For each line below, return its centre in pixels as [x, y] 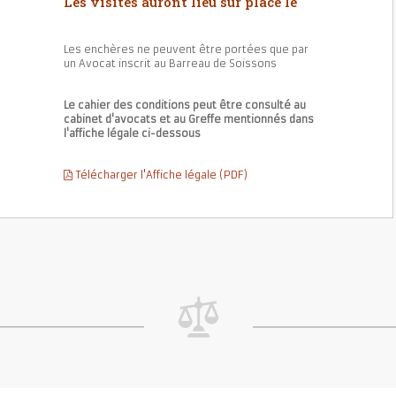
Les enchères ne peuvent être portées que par [187, 50]
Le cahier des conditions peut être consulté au [185, 106]
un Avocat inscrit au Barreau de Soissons [171, 64]
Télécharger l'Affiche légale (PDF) [160, 175]
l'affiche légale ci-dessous [133, 134]
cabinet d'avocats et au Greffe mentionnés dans [189, 120]
